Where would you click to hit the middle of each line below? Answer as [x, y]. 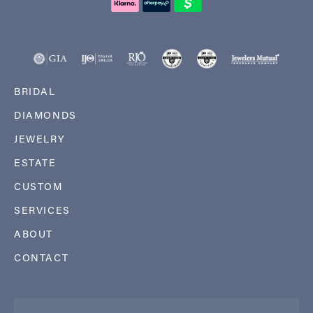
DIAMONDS [45, 115]
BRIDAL [35, 91]
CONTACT [42, 257]
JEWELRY [40, 138]
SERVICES [42, 210]
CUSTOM [38, 186]
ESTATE [35, 162]
